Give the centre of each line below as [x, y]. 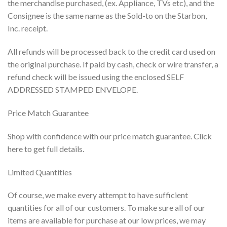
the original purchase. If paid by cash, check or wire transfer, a [113, 64]
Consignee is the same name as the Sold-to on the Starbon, [107, 16]
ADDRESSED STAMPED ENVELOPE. [73, 90]
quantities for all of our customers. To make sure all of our [106, 208]
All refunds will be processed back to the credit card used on [111, 52]
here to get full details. [46, 148]
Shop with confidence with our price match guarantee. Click [110, 136]
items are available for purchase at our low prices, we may [107, 220]
